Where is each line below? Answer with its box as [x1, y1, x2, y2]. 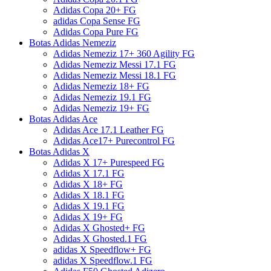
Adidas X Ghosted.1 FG [53, 233, 147, 244]
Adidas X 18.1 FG [53, 189, 125, 200]
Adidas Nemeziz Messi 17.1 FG [53, 59, 176, 70]
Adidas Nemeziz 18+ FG [53, 80, 149, 91]
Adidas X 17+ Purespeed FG [53, 157, 165, 168]
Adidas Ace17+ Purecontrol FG [53, 135, 175, 146]
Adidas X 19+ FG [53, 211, 123, 222]
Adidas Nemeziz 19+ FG [53, 102, 149, 113]
